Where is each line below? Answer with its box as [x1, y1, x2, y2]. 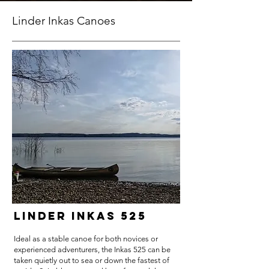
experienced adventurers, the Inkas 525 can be [14, 245, 171, 254]
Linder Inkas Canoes [12, 14, 115, 28]
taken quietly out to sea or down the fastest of [14, 256, 169, 265]
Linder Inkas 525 [14, 209, 147, 223]
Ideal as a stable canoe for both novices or [14, 234, 158, 243]
